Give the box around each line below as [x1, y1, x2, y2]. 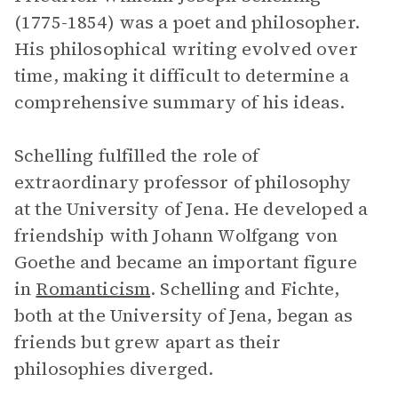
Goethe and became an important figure [14, 250, 358, 275]
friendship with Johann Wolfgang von [14, 223, 338, 248]
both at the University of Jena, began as [14, 303, 353, 328]
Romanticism [36, 276, 151, 301]
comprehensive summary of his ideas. [14, 90, 346, 115]
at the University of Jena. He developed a [14, 196, 369, 221]
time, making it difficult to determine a [14, 63, 349, 88]
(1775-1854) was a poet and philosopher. [14, 10, 360, 35]
